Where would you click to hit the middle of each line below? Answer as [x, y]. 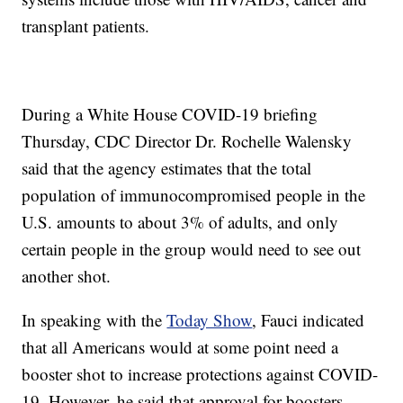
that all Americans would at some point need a [180, 347]
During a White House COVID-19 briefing [170, 114]
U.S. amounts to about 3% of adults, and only [180, 222]
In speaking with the [94, 320]
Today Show [210, 320]
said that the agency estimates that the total [167, 168]
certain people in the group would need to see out [192, 249]
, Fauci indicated [309, 320]
